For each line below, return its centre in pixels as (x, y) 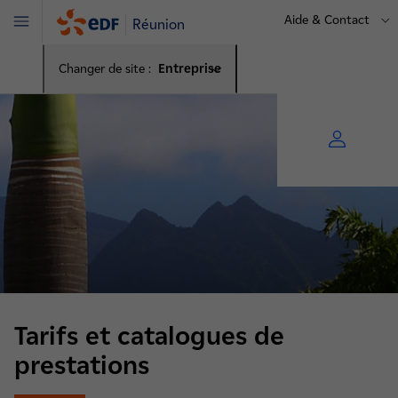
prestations (85, 365)
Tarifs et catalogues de (149, 336)
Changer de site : (105, 69)
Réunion (159, 24)
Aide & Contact (326, 20)
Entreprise (190, 69)
